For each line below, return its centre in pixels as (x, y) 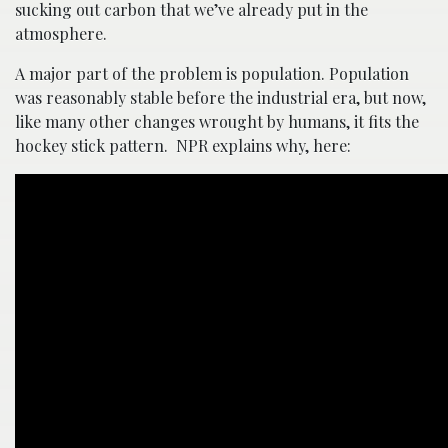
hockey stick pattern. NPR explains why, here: (183, 145)
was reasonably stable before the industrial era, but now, (220, 97)
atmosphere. (61, 33)
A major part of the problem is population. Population (212, 73)
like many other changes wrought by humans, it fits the (217, 121)
